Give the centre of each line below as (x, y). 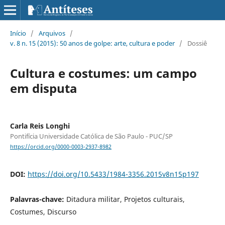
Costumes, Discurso (43, 212)
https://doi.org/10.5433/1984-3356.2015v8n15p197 (113, 174)
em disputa (43, 88)
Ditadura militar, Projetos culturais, (125, 199)
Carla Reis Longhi (40, 126)
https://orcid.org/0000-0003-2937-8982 (61, 147)
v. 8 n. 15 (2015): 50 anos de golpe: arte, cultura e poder (92, 43)
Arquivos (52, 33)
